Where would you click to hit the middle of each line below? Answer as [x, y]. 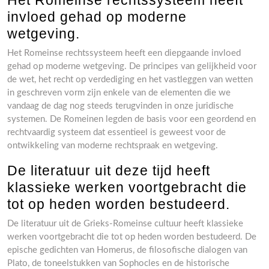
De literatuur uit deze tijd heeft [109, 171]
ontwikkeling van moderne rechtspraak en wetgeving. [113, 146]
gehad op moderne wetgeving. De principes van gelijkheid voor [132, 66]
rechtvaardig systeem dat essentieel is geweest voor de [116, 132]
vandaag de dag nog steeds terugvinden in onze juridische [120, 106]
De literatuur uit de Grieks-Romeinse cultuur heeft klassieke [125, 224]
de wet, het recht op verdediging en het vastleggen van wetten [130, 80]
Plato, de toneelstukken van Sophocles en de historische [118, 263]
